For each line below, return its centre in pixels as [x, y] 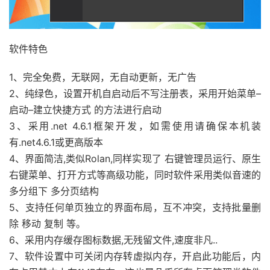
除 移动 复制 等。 [47, 223]
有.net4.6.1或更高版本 [56, 142]
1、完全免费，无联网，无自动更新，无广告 [103, 77]
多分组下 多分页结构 [54, 191]
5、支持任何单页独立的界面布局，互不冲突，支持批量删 [135, 207]
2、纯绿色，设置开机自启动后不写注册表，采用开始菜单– [135, 93]
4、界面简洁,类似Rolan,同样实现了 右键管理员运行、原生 [135, 158]
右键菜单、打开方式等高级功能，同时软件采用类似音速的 [135, 174]
